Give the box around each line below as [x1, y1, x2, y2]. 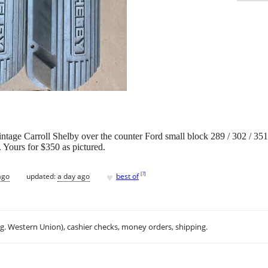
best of [116, 170, 139, 181]
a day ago [57, 170, 90, 181]
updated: [26, 170, 57, 181]
